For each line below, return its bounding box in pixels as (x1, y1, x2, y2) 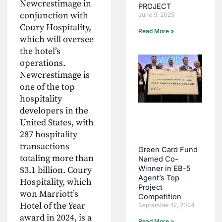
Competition (138, 192, 182, 201)
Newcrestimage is (20, 69, 90, 81)
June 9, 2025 (138, 11, 175, 19)
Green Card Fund (138, 145, 198, 154)
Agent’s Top (138, 173, 180, 182)
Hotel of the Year (20, 200, 85, 212)
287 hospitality (20, 128, 77, 140)
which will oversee (20, 33, 94, 45)
